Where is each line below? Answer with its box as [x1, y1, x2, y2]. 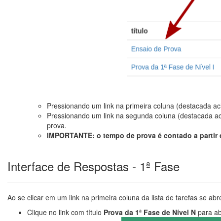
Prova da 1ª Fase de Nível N [104, 207, 196, 217]
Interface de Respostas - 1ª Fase [7, 157, 180, 175]
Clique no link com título [27, 207, 104, 217]
